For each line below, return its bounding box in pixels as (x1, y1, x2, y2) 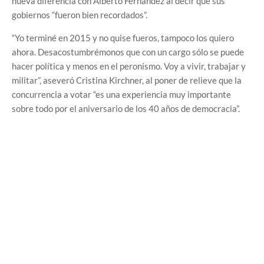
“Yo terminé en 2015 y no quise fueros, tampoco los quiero (12, 32, 234, 43)
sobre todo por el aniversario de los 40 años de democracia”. (12, 103, 240, 114)
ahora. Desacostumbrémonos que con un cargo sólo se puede (12, 46, 244, 57)
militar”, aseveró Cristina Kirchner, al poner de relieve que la (12, 74, 242, 85)
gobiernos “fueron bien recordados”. (12, 9, 147, 20)
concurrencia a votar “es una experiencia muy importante (12, 88, 231, 100)
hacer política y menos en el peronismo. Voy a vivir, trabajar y (12, 60, 246, 71)
